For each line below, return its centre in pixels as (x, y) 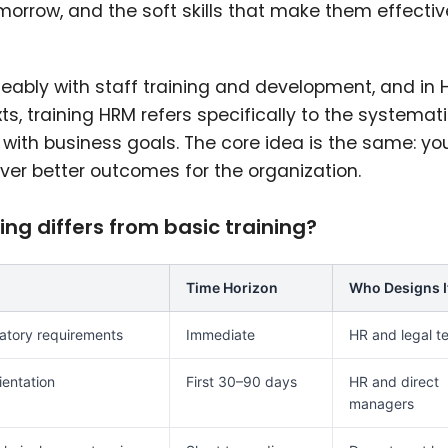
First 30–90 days (241, 382)
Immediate (220, 335)
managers (381, 404)
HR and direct (394, 382)
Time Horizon (232, 288)
